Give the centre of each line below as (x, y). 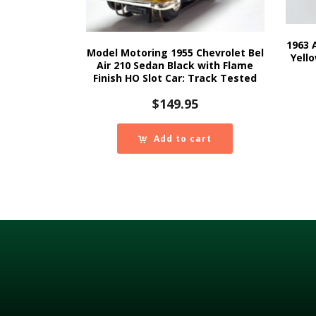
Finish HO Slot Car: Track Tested (175, 78)
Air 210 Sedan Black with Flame (175, 66)
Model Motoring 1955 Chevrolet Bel (175, 53)
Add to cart (183, 139)
